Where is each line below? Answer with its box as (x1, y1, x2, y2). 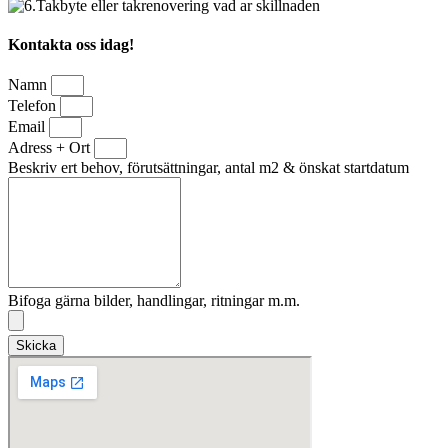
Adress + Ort (8, 139, 94, 157)
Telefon (8, 97, 60, 115)
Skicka (16, 338, 56, 354)
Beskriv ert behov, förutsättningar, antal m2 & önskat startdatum (8, 159, 409, 177)
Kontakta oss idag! (8, 35, 134, 53)
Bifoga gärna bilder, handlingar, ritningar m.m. (8, 292, 300, 310)
